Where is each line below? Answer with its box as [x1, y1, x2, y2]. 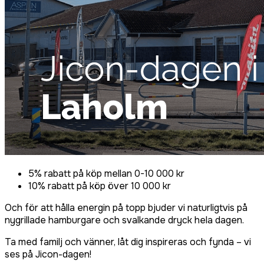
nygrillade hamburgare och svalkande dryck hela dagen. [5, 214, 244, 227]
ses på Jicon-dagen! [5, 248, 91, 261]
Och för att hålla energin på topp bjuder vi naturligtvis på [5, 202, 247, 214]
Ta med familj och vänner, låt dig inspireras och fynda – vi [5, 236, 251, 249]
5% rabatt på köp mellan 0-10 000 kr [28, 167, 184, 180]
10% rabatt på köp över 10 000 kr [28, 180, 171, 193]
